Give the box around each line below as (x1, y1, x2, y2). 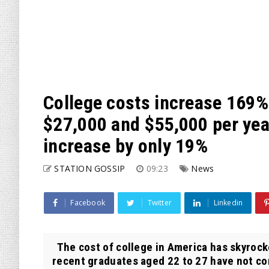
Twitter (147, 198, 172, 208)
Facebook (70, 198, 106, 208)
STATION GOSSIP (54, 163, 125, 174)
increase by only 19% (43, 134, 208, 157)
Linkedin (213, 198, 243, 208)
